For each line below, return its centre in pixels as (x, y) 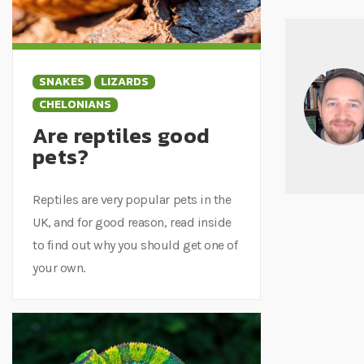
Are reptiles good (121, 135)
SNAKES (62, 82)
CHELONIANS (75, 104)
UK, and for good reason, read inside (132, 222)
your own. (59, 268)
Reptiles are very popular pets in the (132, 199)
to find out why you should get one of (135, 245)
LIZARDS (125, 82)
